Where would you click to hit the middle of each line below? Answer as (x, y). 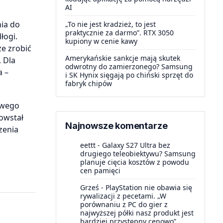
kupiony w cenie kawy (101, 41)
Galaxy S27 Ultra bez (136, 145)
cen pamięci (100, 170)
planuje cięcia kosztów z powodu (135, 162)
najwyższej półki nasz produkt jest (137, 213)
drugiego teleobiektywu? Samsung (138, 154)
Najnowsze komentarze (116, 126)
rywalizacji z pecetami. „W (123, 196)
